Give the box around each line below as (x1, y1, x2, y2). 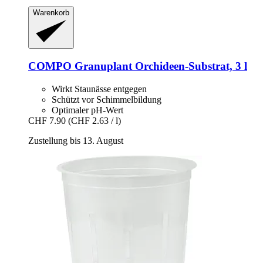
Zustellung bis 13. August (28, 135, 123, 146)
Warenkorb (33, 8, 69, 17)
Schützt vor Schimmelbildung (52, 94, 161, 104)
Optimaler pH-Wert (52, 104, 123, 115)
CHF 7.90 (28, 115, 66, 126)
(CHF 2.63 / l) (68, 115, 121, 126)
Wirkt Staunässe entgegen (52, 83, 147, 94)
